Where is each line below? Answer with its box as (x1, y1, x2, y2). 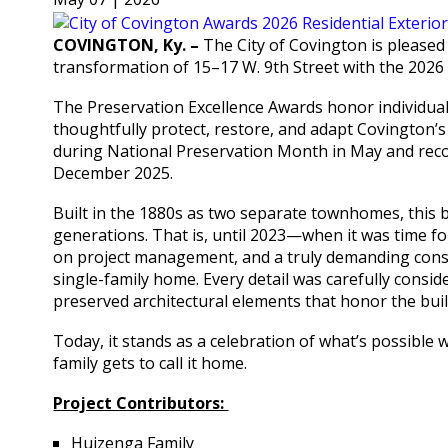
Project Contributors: (53, 392, 229, 415)
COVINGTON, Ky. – (53, 34, 200, 57)
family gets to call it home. (53, 352, 252, 375)
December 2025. (53, 162, 178, 185)
